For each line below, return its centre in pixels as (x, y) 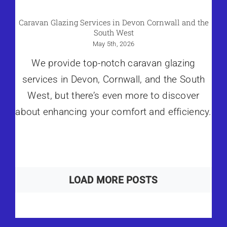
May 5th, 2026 (113, 44)
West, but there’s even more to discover (113, 96)
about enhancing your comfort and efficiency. (113, 112)
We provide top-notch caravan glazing (113, 63)
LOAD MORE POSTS (113, 180)
